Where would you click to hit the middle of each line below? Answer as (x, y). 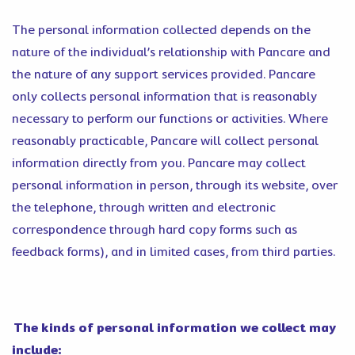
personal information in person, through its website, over (175, 185)
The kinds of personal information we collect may (174, 328)
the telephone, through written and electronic (144, 208)
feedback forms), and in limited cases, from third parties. (174, 252)
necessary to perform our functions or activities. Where (170, 119)
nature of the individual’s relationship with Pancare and (171, 52)
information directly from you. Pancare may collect (159, 163)
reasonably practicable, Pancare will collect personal (165, 141)
